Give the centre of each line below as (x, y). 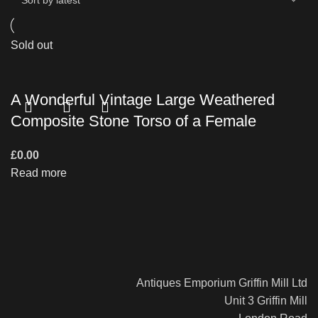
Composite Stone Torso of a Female (133, 121)
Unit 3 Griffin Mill (260, 300)
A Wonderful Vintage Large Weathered (143, 100)
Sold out (32, 45)
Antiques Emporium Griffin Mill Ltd (216, 283)
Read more (39, 173)
